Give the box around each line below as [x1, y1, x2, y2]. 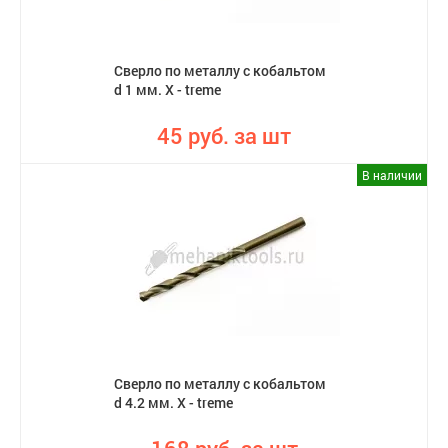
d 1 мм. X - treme [114, 80, 221, 99]
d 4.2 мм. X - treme [114, 393, 233, 412]
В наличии [362, 167, 422, 183]
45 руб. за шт [157, 121, 291, 150]
